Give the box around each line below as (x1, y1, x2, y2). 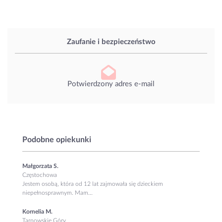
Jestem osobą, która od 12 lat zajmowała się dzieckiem (22, 180, 163, 187)
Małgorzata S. (22, 163, 58, 169)
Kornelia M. (22, 208, 53, 215)
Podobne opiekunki (22, 135, 91, 144)
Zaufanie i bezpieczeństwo (66, 38, 156, 46)
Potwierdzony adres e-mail (67, 80, 155, 88)
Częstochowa (22, 171, 57, 178)
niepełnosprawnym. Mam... (22, 189, 93, 196)
